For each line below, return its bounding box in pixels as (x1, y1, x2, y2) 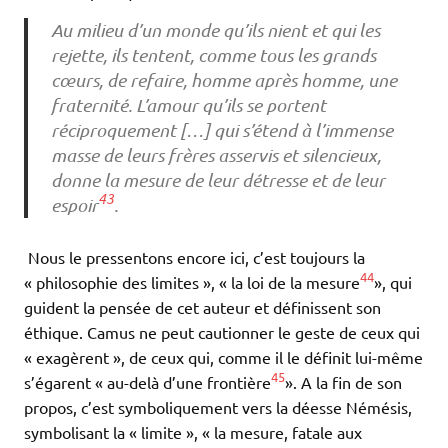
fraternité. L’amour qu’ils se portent (50, 93, 326, 116)
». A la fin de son (285, 371, 402, 392)
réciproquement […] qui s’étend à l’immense (50, 118, 393, 141)
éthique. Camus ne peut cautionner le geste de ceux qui (24, 321, 420, 342)
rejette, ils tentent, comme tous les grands (50, 43, 376, 66)
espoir (50, 193, 98, 216)
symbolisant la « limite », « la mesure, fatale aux (24, 421, 362, 442)
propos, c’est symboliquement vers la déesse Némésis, (24, 396, 412, 417)
